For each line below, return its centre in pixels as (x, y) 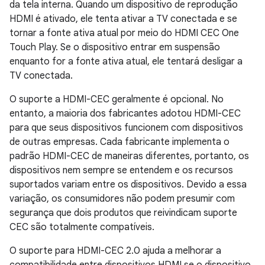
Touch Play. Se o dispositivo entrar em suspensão (115, 47)
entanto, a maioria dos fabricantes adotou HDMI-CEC (125, 114)
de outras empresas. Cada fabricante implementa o (119, 142)
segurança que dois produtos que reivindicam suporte (123, 213)
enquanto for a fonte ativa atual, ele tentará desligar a (126, 62)
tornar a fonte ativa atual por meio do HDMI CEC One (124, 33)
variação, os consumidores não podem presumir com (122, 199)
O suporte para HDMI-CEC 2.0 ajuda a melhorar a (115, 251)
